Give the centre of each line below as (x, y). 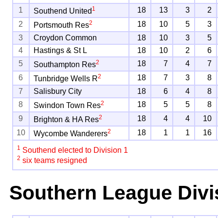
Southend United (63, 11)
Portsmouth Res (62, 25)
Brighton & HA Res (66, 120)
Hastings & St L (61, 51)
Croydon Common (65, 38)
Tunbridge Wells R (66, 79)
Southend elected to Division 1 (74, 150)
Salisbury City (58, 91)
